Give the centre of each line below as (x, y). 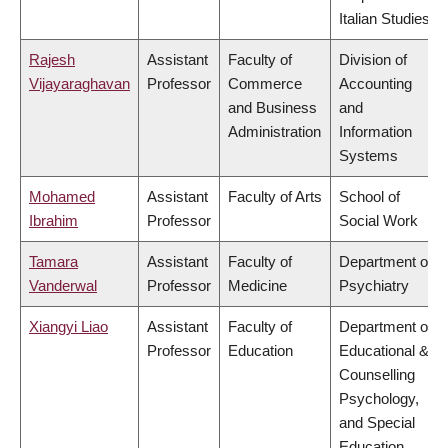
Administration (274, 132)
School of (369, 197)
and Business (272, 108)
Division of (373, 60)
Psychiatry (374, 286)
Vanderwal (63, 286)
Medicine (257, 286)
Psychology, (379, 399)
